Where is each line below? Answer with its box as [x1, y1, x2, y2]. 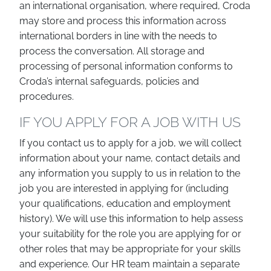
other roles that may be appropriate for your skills [19, 243, 241, 255]
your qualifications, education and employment [19, 198, 230, 209]
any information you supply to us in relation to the [19, 168, 240, 179]
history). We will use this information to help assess [19, 213, 243, 224]
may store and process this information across [19, 15, 226, 27]
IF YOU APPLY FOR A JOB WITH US [19, 114, 241, 130]
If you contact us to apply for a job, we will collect [19, 137, 241, 149]
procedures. [19, 91, 74, 102]
